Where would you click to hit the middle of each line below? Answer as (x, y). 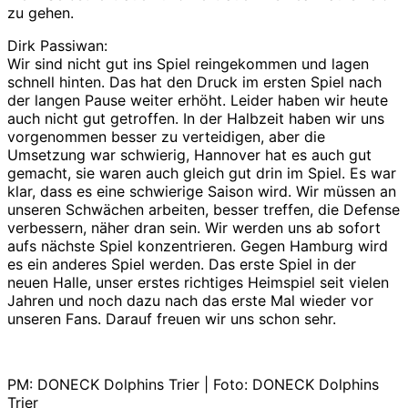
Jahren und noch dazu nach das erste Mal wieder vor (190, 300)
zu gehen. (41, 12)
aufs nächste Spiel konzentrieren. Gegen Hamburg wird (198, 245)
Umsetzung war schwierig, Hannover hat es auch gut (189, 154)
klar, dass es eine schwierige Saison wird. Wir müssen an (202, 191)
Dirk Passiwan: (57, 45)
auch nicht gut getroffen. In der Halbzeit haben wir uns (196, 118)
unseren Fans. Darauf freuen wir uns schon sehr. (172, 318)
